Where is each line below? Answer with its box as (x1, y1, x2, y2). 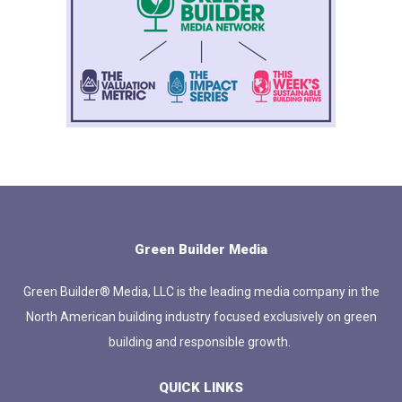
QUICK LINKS (159, 379, 243, 396)
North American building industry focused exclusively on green (25, 309, 377, 324)
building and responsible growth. (109, 334, 293, 349)
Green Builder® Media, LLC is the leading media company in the (22, 284, 380, 299)
